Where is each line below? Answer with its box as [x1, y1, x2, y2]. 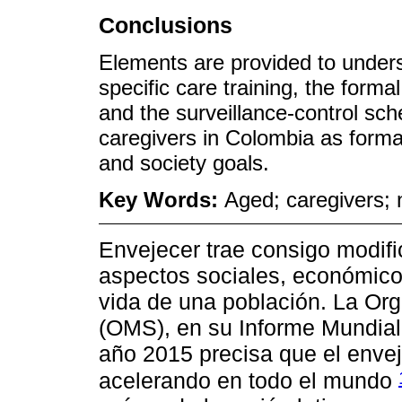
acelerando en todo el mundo [99, 367, 398, 393]
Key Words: [99, 187, 224, 212]
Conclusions [99, 12, 232, 38]
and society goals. [99, 150, 269, 175]
